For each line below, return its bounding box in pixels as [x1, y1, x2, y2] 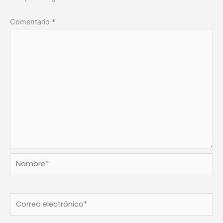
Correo [9, 194, 33, 204]
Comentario [10, 17, 52, 26]
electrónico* [9, 208, 50, 217]
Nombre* [9, 154, 40, 164]
